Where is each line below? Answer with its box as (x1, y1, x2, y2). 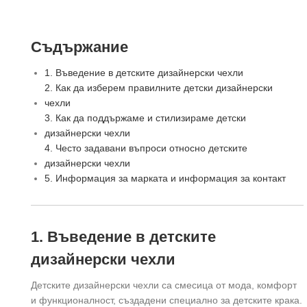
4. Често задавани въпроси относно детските (45, 142, 247, 153)
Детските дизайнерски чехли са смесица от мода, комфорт (31, 279, 297, 291)
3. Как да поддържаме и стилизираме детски (45, 112, 246, 123)
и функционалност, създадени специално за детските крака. (31, 294, 302, 306)
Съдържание (31, 38, 128, 56)
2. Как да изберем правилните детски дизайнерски (45, 82, 273, 93)
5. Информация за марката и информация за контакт (45, 172, 286, 184)
